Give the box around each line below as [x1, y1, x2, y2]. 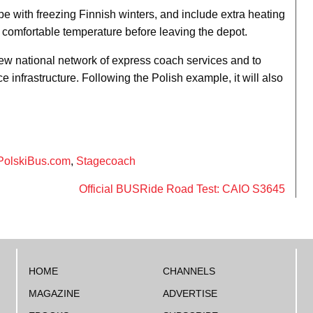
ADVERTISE [162, 288, 217, 299]
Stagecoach [76, 155, 136, 167]
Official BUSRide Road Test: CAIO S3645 [79, 183, 285, 195]
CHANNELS [162, 265, 215, 277]
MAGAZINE [28, 288, 80, 299]
